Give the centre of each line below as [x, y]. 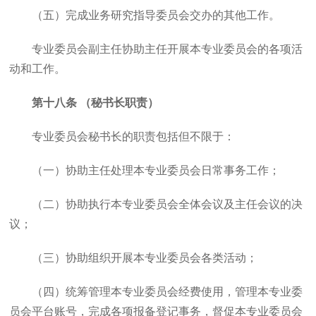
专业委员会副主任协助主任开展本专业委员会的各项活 [168, 49]
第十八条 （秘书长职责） [96, 103]
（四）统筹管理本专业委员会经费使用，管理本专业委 [168, 292]
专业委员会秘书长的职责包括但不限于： [134, 136]
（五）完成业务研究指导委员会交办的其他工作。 [156, 15]
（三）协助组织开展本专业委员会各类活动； [145, 258]
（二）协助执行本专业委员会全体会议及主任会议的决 [168, 204]
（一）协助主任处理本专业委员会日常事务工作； [156, 170]
